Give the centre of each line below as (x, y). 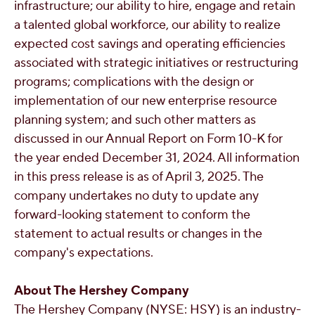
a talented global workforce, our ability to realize (147, 25)
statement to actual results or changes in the (138, 234)
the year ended (58, 158)
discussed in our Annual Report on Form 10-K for (148, 139)
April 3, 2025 (201, 177)
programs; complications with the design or (134, 82)
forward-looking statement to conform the (132, 215)
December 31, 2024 (157, 158)
